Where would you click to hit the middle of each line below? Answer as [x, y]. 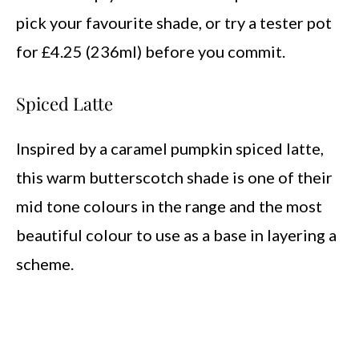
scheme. [45, 264]
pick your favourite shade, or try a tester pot [174, 22]
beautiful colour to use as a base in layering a [176, 235]
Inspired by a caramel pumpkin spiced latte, [170, 148]
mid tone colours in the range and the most [169, 206]
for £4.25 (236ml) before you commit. [151, 51]
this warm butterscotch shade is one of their [174, 177]
